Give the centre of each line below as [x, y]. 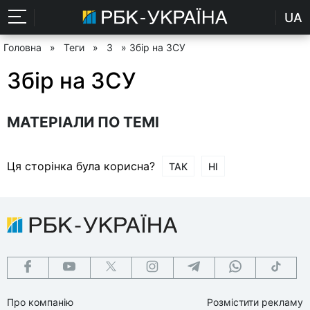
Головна [22, 47]
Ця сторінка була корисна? [81, 166]
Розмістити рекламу [255, 302]
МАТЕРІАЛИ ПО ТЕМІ [83, 122]
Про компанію [40, 302]
